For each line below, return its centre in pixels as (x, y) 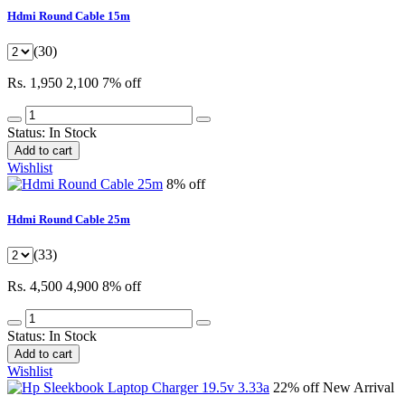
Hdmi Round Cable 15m (69, 15)
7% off (122, 83)
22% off (298, 388)
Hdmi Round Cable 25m (69, 220)
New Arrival (358, 388)
